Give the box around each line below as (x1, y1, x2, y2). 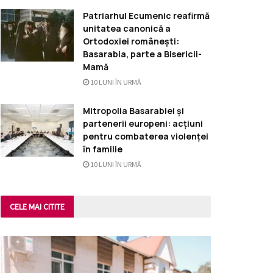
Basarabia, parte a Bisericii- (83, 48, 202, 60)
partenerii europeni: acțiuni (83, 118, 203, 130)
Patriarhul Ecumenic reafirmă (83, 10, 210, 22)
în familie (83, 143, 122, 155)
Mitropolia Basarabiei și (83, 105, 184, 117)
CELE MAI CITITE (10, 201, 65, 213)
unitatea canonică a (83, 23, 171, 35)
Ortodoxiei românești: (83, 35, 179, 48)
